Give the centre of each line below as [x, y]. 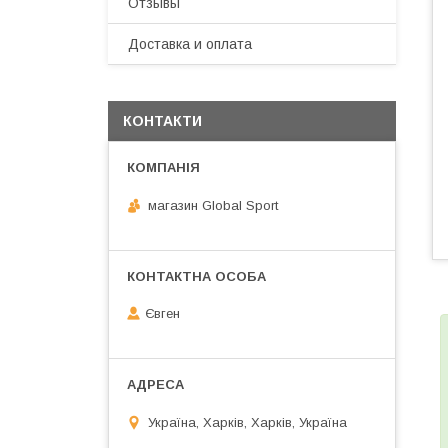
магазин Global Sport [213, 205]
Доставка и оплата [190, 44]
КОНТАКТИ [162, 121]
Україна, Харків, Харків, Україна [247, 422]
